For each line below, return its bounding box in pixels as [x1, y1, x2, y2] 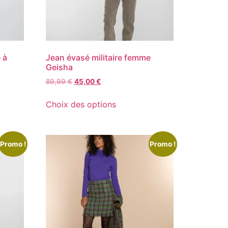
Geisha [46, 62, 73, 73]
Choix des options [46, 99, 117, 110]
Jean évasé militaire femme [46, 52, 151, 63]
